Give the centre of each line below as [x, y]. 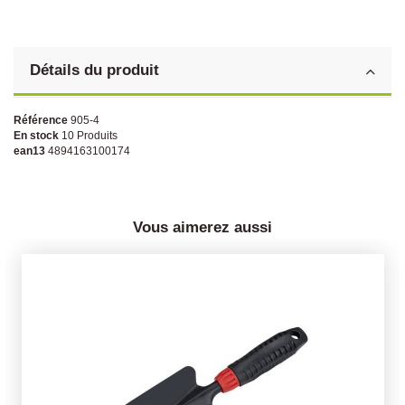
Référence [41, 120]
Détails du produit [94, 69]
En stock [36, 135]
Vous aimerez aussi [202, 226]
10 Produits [89, 135]
